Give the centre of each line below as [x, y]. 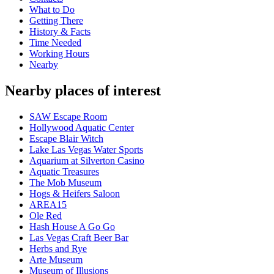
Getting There [56, 21]
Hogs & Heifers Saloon [75, 194]
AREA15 [48, 205]
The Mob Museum [65, 183]
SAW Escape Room [68, 117]
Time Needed [55, 43]
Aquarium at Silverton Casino [87, 161]
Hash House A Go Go [72, 227]
